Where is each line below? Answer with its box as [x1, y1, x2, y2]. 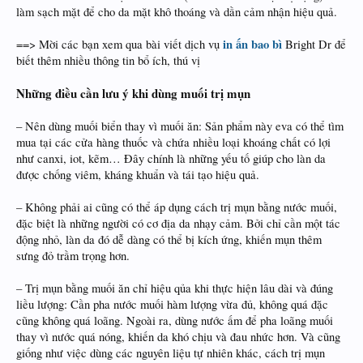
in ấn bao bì [223, 36, 282, 53]
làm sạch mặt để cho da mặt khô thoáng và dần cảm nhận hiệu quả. [16, 4, 337, 19]
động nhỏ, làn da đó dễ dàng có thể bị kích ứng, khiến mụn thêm [16, 232, 322, 247]
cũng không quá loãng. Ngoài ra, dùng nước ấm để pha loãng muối [16, 313, 333, 328]
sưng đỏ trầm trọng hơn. [16, 248, 130, 263]
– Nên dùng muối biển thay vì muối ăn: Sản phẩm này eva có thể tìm [16, 118, 344, 134]
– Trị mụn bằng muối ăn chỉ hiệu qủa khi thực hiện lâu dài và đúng [16, 280, 333, 296]
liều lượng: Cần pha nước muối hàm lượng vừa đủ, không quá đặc [16, 297, 328, 312]
